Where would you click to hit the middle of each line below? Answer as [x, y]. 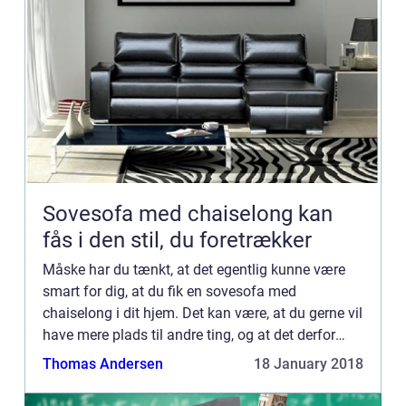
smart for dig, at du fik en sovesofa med [169, 291]
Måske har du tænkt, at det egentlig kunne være [194, 270]
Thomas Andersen [103, 364]
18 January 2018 [309, 364]
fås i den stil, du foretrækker [177, 240]
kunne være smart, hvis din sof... [146, 357]
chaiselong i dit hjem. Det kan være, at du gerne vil [203, 313]
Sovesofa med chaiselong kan [188, 214]
